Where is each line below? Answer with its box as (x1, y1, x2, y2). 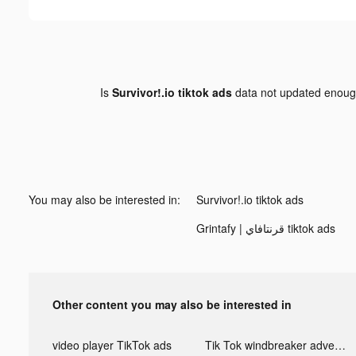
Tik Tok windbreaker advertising (334, 336, 346, 353)
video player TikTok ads (52, 336, 172, 353)
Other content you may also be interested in (52, 296, 292, 312)
